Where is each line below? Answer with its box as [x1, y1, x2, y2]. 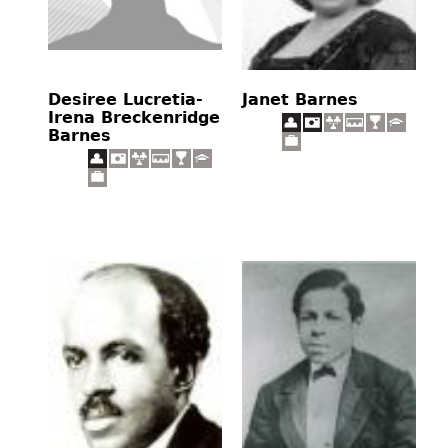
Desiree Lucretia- [48, 89, 203, 109]
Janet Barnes [242, 89, 358, 109]
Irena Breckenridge [48, 107, 220, 127]
